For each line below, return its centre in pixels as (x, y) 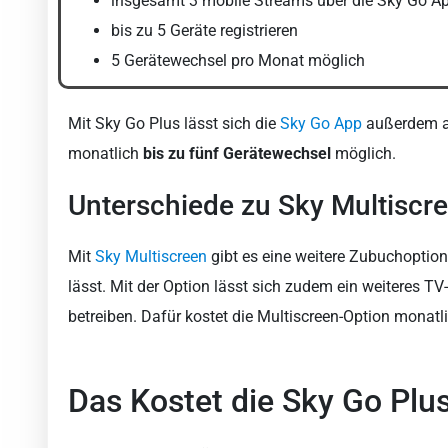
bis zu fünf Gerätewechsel (237, 154)
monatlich (105, 154)
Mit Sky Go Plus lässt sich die (174, 124)
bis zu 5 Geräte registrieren (204, 31)
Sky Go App (321, 124)
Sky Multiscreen (151, 257)
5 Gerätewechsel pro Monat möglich (238, 61)
